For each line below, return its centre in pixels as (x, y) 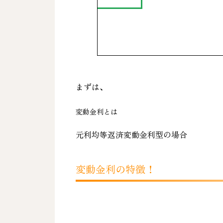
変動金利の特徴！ (116, 169)
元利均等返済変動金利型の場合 (132, 134)
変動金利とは (97, 111)
